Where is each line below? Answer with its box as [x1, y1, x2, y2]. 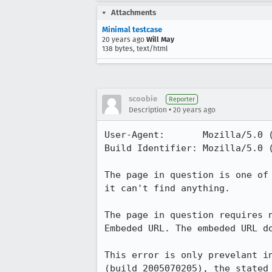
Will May [146, 35, 174, 44]
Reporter [169, 95, 195, 103]
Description [129, 106, 167, 114]
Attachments [111, 8, 156, 17]
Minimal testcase [102, 25, 162, 34]
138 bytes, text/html [102, 44, 168, 53]
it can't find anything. [104, 183, 230, 194]
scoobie [129, 94, 157, 103]
